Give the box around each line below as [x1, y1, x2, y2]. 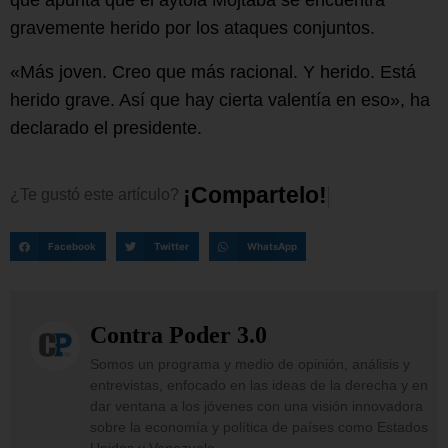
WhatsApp [246, 240, 297, 252]
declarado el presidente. [10, 118, 202, 139]
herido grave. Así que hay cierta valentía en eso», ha [10, 90, 430, 111]
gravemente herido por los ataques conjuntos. [10, 18, 375, 39]
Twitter [153, 240, 189, 252]
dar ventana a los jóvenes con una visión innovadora [90, 398, 423, 415]
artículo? [118, 186, 179, 204]
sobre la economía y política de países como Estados [90, 419, 428, 436]
